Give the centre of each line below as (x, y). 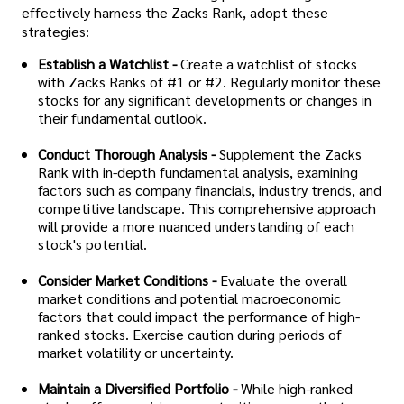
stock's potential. (92, 244)
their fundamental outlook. (122, 118)
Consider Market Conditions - (127, 280)
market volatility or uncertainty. (136, 353)
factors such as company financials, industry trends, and (210, 190)
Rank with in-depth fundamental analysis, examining (198, 172)
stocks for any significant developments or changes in (205, 100)
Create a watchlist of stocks (269, 64)
